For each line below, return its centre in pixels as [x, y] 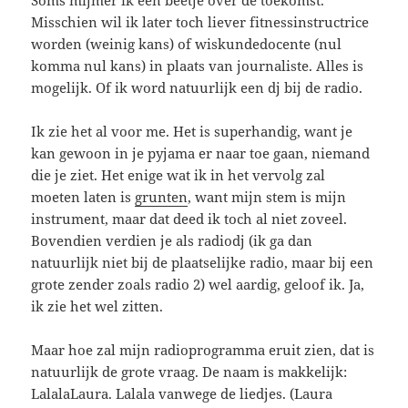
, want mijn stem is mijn [267, 196]
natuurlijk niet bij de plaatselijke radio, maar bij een [203, 262]
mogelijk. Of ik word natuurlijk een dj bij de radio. [197, 87]
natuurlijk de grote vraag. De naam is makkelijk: [189, 371]
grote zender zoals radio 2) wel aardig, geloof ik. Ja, [198, 284]
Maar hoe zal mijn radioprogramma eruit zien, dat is [203, 349]
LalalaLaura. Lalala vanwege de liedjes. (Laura [182, 393]
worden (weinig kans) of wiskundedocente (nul [187, 43]
